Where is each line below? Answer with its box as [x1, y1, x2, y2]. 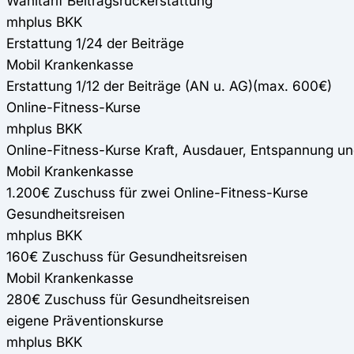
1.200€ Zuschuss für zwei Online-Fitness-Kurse [6, 183, 308, 201]
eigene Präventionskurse [6, 311, 164, 329]
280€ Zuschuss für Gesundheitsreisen [6, 290, 250, 307]
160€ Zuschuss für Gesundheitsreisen [6, 247, 247, 265]
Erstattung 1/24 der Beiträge [6, 34, 184, 51]
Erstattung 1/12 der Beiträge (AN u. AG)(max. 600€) [6, 77, 332, 94]
